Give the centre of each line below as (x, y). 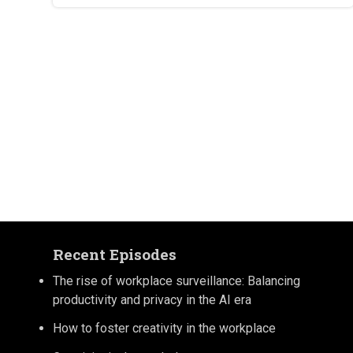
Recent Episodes (115, 255)
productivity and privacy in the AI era (152, 299)
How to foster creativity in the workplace (165, 329)
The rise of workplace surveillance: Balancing (177, 281)
